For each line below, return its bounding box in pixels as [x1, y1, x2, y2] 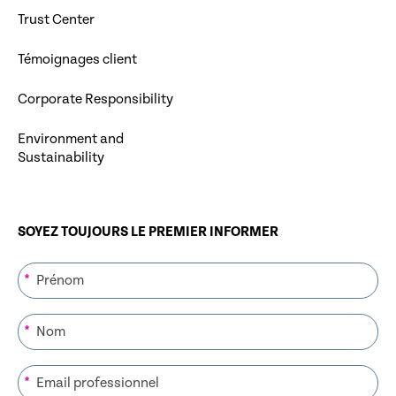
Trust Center [18, 11, 95, 29]
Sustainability [18, 149, 104, 167]
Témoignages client [18, 51, 137, 69]
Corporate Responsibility [18, 91, 173, 109]
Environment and [18, 131, 124, 148]
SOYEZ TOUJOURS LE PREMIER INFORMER [18, 224, 278, 241]
